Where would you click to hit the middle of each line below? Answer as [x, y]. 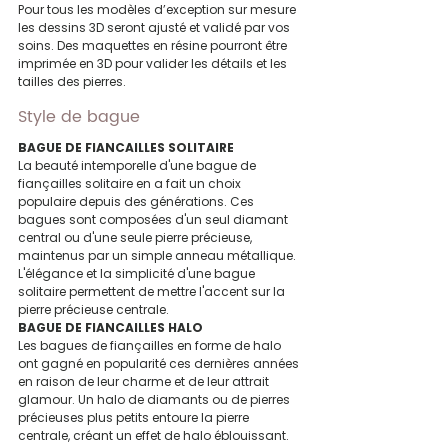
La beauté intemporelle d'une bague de [138, 166]
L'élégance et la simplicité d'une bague [138, 274]
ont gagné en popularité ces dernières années [160, 364]
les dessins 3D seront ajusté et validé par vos [155, 28]
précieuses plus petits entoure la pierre [135, 418]
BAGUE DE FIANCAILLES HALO [110, 328]
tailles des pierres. [72, 82]
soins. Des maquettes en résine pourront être [154, 46]
